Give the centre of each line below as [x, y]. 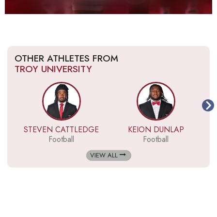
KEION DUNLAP [156, 130]
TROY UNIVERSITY [53, 69]
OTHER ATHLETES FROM [66, 58]
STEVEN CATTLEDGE [61, 130]
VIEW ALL [105, 155]
